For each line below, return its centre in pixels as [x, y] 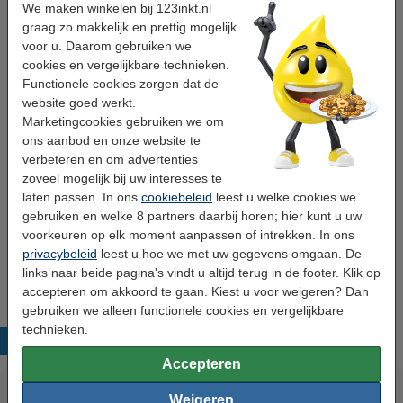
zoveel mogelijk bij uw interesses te [122, 178]
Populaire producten [200, 341]
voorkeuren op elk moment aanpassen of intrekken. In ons [188, 234]
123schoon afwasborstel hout [166, 243]
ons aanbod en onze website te [112, 140]
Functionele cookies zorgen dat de [121, 83]
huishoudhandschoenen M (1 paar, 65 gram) [202, 21]
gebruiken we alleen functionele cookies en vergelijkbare [183, 310]
